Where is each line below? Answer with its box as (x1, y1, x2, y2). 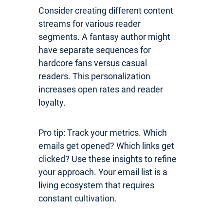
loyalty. (38, 97, 66, 108)
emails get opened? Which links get (38, 140, 174, 151)
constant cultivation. (38, 193, 117, 203)
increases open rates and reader (38, 84, 163, 94)
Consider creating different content (38, 5, 173, 16)
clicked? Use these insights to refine (38, 153, 177, 164)
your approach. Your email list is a (38, 166, 167, 177)
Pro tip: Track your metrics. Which (38, 127, 167, 138)
